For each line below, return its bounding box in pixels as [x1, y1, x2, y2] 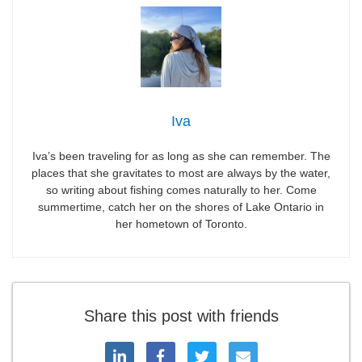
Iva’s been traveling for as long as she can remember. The [32, 149, 330, 163]
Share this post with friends [83, 307, 279, 326]
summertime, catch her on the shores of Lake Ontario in [38, 200, 324, 214]
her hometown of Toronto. [115, 217, 247, 231]
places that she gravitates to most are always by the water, [32, 166, 330, 180]
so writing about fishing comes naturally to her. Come [45, 183, 317, 197]
